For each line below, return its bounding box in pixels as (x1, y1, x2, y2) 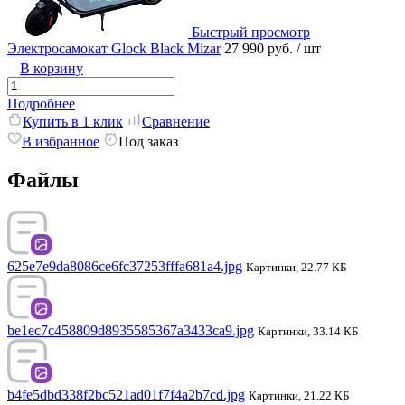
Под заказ (118, 134, 178, 150)
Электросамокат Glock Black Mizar (7, 41, 221, 57)
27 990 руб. (224, 41, 297, 57)
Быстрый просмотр (192, 24, 310, 41)
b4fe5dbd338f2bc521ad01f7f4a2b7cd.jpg (7, 386, 245, 402)
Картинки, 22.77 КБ (246, 259, 346, 274)
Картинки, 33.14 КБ (258, 324, 358, 338)
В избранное (22, 134, 99, 150)
